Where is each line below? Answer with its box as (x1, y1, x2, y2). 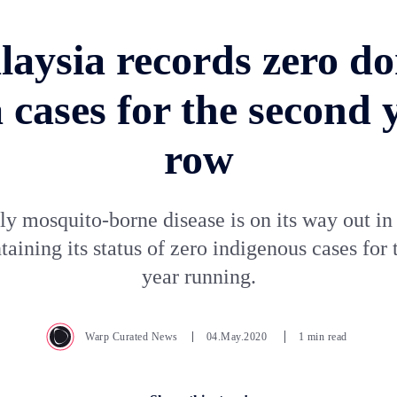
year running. (141, 264, 256, 288)
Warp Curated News (85, 330, 178, 343)
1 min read (298, 330, 347, 343)
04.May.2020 (206, 330, 270, 343)
